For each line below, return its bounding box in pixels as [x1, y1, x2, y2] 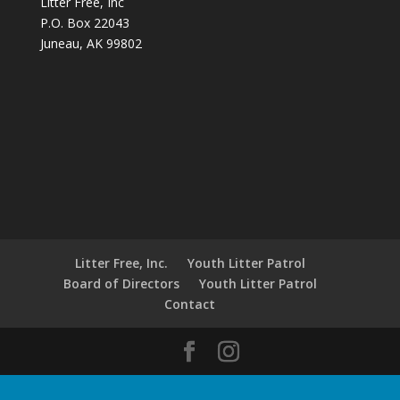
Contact [164, 295, 216, 312]
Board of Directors [62, 274, 179, 292]
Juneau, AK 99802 [39, 35, 142, 52]
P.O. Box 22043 [39, 14, 129, 31]
